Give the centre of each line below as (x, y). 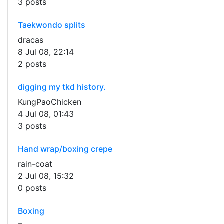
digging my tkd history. (62, 87)
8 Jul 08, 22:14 (46, 52)
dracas (31, 40)
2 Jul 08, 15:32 (46, 176)
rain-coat (35, 164)
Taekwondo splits (52, 25)
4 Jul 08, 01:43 (46, 114)
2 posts (32, 64)
